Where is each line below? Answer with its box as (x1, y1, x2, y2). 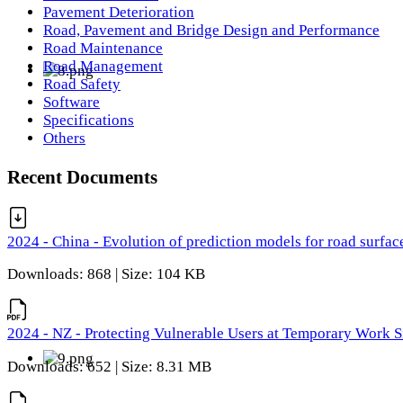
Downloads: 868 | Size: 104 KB (7, 265, 205, 283)
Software (43, 93, 100, 111)
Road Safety (43, 75, 121, 93)
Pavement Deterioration (43, 3, 194, 21)
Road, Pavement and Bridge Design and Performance (43, 21, 380, 39)
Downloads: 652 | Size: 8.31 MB (7, 357, 211, 375)
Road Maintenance (43, 39, 163, 57)
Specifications (43, 111, 134, 129)
